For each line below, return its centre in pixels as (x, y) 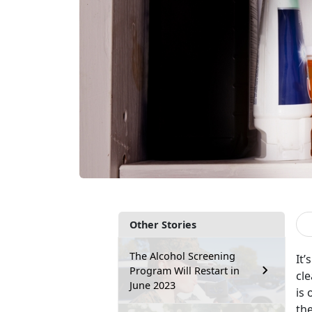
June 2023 (153, 285)
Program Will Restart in (185, 270)
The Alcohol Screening (182, 256)
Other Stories (163, 224)
